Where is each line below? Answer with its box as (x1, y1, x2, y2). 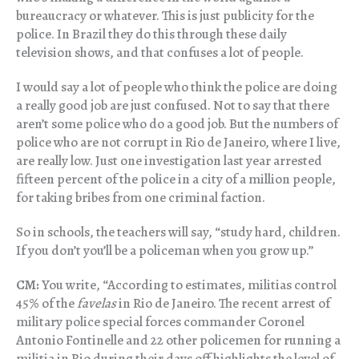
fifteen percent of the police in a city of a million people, (16, 170, 336, 189)
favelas (77, 294, 116, 313)
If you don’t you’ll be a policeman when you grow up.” (16, 241, 313, 260)
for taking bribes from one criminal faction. (16, 188, 265, 208)
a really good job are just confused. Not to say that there (16, 96, 329, 115)
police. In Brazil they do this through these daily (16, 25, 287, 44)
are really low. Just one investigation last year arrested (16, 151, 322, 171)
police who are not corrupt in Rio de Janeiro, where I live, (16, 133, 341, 152)
